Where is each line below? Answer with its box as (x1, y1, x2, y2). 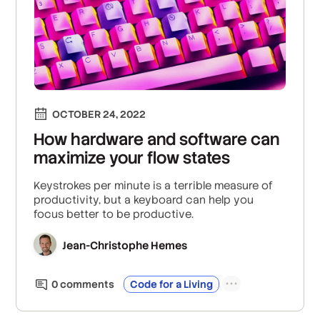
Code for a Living (130, 277, 214, 291)
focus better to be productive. (34, 206, 194, 221)
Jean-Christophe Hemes (62, 239, 188, 253)
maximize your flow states (34, 146, 231, 169)
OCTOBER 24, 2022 (52, 107, 146, 121)
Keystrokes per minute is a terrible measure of (34, 178, 274, 192)
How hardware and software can (34, 128, 280, 150)
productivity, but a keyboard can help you (34, 192, 254, 206)
